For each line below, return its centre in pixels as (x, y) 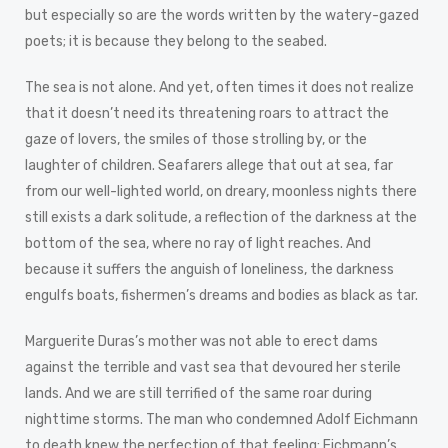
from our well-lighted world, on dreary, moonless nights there (221, 191)
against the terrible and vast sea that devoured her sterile (213, 367)
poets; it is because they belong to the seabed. (176, 41)
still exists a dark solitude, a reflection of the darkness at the (221, 217)
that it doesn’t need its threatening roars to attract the (207, 113)
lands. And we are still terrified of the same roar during (198, 393)
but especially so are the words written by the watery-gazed (222, 15)
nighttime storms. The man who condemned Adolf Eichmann (221, 419)
